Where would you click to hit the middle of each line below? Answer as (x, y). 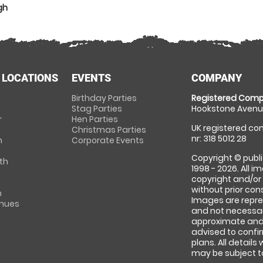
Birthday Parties (104, 98)
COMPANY (217, 78)
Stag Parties (97, 109)
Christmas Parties (109, 130)
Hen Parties (95, 119)
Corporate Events (107, 140)
